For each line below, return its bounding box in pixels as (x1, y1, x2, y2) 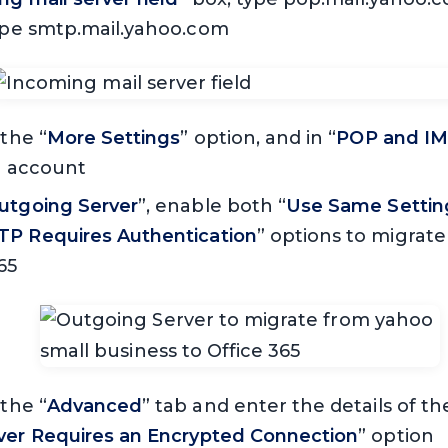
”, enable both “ (138, 195, 286, 218)
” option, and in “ (180, 127, 337, 150)
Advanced (46, 395, 143, 418)
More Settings (46, 127, 181, 150)
